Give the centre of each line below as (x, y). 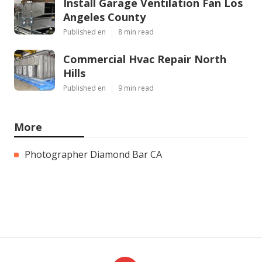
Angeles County (104, 17)
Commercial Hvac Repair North (145, 59)
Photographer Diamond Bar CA (93, 154)
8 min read (136, 32)
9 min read (136, 88)
